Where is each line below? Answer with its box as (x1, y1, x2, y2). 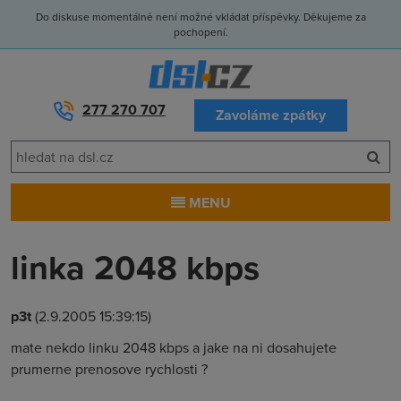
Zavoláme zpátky (216, 105, 326, 125)
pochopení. (173, 24, 228, 39)
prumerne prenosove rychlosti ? (11, 359, 208, 379)
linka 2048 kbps (11, 243, 260, 292)
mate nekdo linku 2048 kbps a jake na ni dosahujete (11, 337, 337, 357)
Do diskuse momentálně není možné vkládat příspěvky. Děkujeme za (35, 9, 366, 24)
